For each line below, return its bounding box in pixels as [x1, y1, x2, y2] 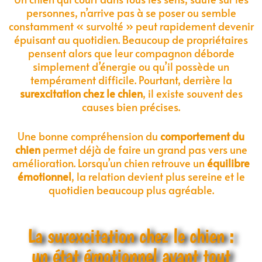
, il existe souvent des [142, 85, 243, 101]
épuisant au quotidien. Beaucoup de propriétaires [14, 32, 248, 47]
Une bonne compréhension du [18, 128, 160, 143]
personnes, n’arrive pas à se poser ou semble [26, 5, 236, 20]
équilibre [207, 155, 250, 170]
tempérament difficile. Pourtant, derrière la [30, 72, 232, 87]
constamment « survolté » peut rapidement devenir [8, 18, 254, 33]
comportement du [160, 128, 244, 143]
